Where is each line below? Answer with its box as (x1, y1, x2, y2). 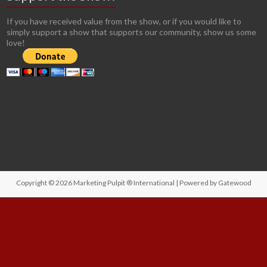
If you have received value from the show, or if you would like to (7, 16, 242, 27)
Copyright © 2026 (15, 178, 73, 188)
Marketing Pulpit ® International (73, 178, 175, 188)
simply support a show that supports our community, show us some (7, 27, 257, 38)
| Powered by (174, 178, 218, 188)
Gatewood (218, 178, 252, 188)
